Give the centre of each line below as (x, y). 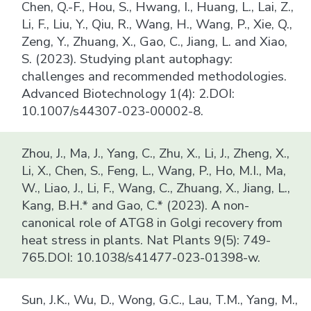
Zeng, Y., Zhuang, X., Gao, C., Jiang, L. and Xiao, (155, 41)
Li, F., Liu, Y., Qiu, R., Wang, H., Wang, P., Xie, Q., (157, 24)
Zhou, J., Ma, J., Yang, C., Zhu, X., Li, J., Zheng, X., (156, 153)
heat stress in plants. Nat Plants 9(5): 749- (146, 239)
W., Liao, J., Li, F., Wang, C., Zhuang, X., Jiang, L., (156, 187)
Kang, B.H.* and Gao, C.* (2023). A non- (136, 205)
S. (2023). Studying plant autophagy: (127, 58)
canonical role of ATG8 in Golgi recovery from (152, 222)
